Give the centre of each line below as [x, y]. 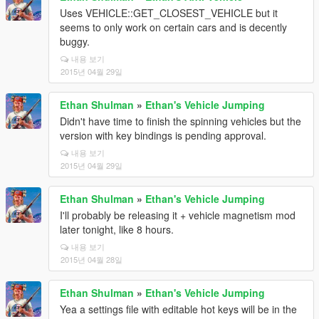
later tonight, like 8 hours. [117, 229]
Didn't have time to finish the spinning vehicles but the [181, 121]
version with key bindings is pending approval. [163, 135]
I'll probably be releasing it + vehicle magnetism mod [178, 215]
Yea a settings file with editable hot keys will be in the [178, 309]
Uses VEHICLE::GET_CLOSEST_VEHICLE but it [169, 13]
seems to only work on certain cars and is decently [173, 27]
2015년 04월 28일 [91, 259]
